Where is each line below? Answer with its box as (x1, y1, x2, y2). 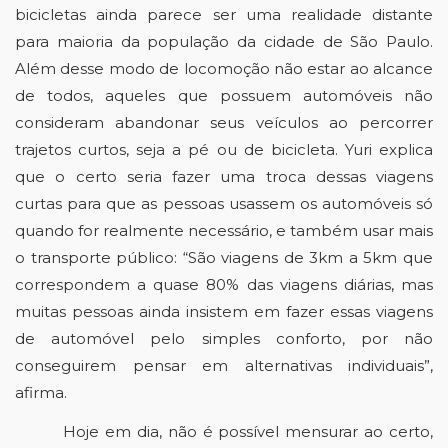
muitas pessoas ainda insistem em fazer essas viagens (15, 302, 433, 321)
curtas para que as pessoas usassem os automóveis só (15, 194, 433, 213)
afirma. (15, 383, 71, 402)
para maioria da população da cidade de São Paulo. (15, 32, 433, 51)
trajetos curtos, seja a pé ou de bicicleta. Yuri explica (15, 140, 433, 159)
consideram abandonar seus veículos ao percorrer (15, 113, 433, 132)
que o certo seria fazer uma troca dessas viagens (15, 167, 433, 186)
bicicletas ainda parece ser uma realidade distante (15, 5, 433, 24)
